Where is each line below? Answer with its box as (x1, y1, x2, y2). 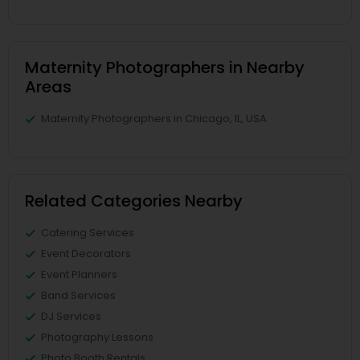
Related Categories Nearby (25, 190, 243, 212)
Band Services (41, 288, 116, 303)
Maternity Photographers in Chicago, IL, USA (41, 111, 267, 126)
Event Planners (41, 267, 117, 282)
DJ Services (41, 309, 101, 324)
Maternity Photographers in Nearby (25, 56, 305, 79)
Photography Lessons (41, 329, 153, 345)
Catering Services (41, 225, 134, 240)
